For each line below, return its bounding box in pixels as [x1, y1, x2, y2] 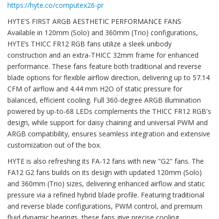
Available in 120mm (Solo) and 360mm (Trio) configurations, [7, 28, 198, 37]
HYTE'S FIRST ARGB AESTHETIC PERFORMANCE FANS [7, 17, 181, 26]
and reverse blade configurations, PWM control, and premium [7, 201, 202, 211]
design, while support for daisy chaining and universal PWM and [7, 118, 208, 127]
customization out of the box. [7, 140, 101, 150]
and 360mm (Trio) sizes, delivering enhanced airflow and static [7, 179, 205, 188]
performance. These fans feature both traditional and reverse [7, 62, 201, 71]
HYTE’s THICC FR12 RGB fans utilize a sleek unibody [7, 39, 172, 48]
